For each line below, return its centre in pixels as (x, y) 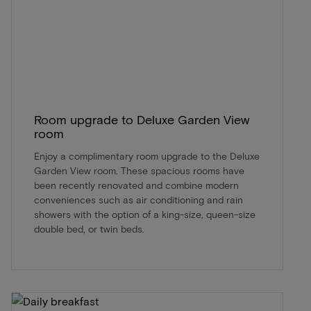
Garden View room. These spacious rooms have (139, 170)
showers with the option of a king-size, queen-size (145, 214)
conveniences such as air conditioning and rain (138, 199)
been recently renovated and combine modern (136, 185)
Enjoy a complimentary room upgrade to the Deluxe (147, 155)
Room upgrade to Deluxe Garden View (142, 119)
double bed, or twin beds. (89, 228)
